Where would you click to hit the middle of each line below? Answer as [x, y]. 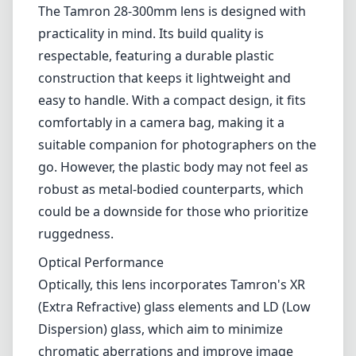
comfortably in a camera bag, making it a [161, 122]
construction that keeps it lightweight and [164, 78]
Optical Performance [101, 262]
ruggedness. [76, 234]
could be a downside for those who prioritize [173, 211]
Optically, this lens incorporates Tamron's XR [172, 284]
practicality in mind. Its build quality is [151, 33]
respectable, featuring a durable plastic [156, 56]
